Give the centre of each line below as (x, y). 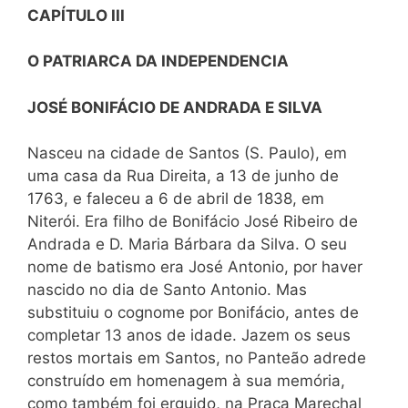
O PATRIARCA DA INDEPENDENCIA (158, 61)
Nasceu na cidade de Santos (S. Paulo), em (187, 153)
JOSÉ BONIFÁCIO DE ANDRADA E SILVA (175, 107)
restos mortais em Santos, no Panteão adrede (197, 358)
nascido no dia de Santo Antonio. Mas (167, 290)
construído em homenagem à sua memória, (186, 381)
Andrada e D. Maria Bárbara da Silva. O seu (187, 244)
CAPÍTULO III (76, 15)
